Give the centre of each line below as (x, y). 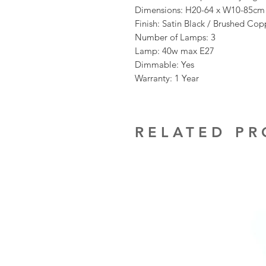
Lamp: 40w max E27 (176, 51)
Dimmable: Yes (164, 65)
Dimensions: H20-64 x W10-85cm (200, 10)
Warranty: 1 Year (167, 78)
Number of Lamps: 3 (175, 37)
